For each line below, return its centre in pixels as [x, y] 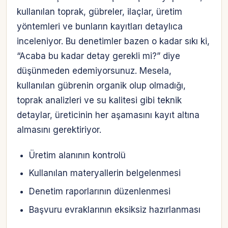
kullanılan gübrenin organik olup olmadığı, [101, 86]
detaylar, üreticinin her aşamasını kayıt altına [108, 115]
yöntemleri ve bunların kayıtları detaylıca [100, 27]
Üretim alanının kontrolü [77, 155]
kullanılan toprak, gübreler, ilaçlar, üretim [99, 12]
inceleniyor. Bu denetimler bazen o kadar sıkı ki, [113, 41]
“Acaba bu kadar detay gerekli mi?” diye [98, 56]
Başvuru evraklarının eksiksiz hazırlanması [115, 209]
